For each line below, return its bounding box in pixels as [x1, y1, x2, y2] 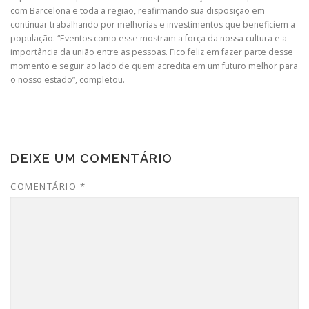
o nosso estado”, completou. [10, 73, 125, 86]
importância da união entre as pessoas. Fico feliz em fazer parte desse [10, 46, 293, 58]
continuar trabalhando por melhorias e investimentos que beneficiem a [10, 18, 295, 30]
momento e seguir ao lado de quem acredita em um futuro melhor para [10, 59, 298, 72]
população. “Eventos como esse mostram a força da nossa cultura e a [10, 32, 287, 44]
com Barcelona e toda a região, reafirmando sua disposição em [10, 4, 265, 17]
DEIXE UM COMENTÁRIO [10, 150, 173, 166]
